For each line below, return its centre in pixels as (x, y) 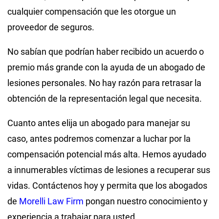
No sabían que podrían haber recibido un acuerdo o (106, 51)
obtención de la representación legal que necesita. (106, 98)
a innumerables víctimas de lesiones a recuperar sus (109, 170)
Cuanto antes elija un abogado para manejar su (99, 123)
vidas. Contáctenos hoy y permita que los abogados (107, 185)
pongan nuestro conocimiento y (146, 201)
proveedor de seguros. (52, 27)
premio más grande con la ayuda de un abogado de (106, 67)
